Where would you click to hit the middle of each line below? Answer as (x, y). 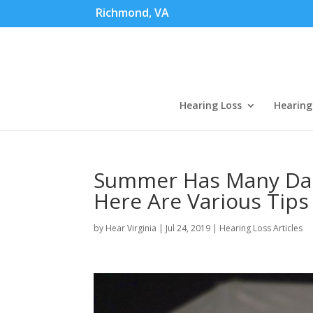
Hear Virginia (131, 228)
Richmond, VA (132, 13)
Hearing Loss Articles (261, 228)
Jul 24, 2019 (188, 228)
